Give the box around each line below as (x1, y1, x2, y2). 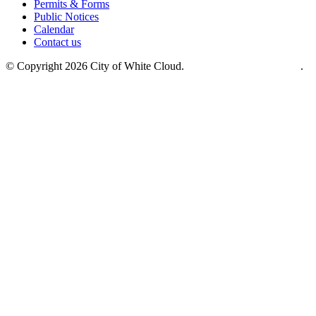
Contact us (34, 35, 81, 48)
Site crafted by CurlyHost (187, 59, 300, 72)
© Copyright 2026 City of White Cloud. (6, 59, 187, 72)
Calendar (34, 23, 74, 35)
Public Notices (34, 10, 99, 23)
